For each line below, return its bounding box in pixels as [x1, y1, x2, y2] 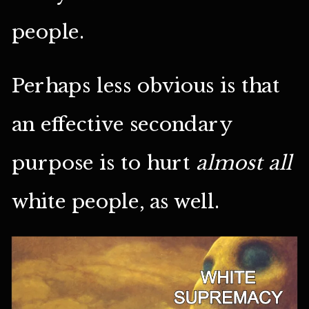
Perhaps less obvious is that [11, 74, 281, 98]
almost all [196, 151, 293, 175]
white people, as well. [11, 190, 219, 214]
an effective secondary [11, 112, 230, 137]
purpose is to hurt [11, 151, 197, 175]
